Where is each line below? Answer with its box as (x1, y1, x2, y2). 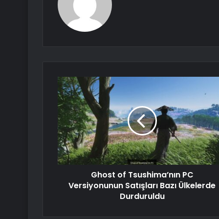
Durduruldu (119, 191, 165, 202)
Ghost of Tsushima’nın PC (90, 169, 194, 181)
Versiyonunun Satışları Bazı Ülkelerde (68, 180, 216, 192)
